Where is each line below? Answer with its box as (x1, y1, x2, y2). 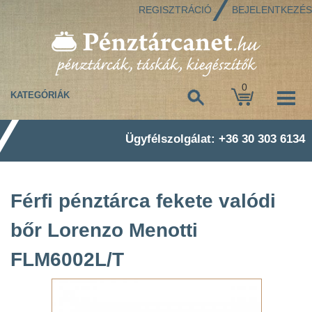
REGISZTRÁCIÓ (139, 3, 212, 15)
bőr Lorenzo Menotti (10, 219, 198, 241)
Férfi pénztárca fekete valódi (10, 190, 276, 212)
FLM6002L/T (10, 249, 124, 270)
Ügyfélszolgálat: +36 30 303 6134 (125, 132, 305, 146)
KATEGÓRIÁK (10, 91, 70, 100)
